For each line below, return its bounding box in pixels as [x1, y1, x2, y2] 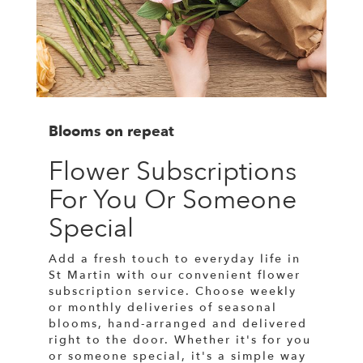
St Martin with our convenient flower [49, 267, 301, 283]
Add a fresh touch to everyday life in [49, 250, 301, 267]
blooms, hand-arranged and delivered [49, 315, 307, 331]
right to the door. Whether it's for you [49, 331, 311, 348]
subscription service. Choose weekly [49, 283, 297, 299]
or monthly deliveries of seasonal [49, 299, 277, 315]
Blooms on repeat [49, 121, 174, 142]
